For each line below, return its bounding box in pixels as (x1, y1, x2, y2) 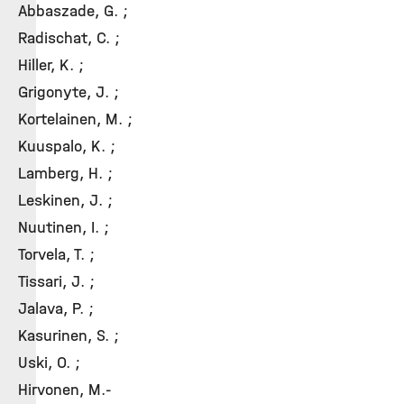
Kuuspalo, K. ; (18, 137, 115, 156)
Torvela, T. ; (18, 245, 95, 264)
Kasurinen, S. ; (18, 326, 119, 345)
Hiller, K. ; (18, 56, 84, 75)
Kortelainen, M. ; (18, 110, 133, 129)
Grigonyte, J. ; (18, 83, 119, 102)
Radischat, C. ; (18, 29, 120, 48)
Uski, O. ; (18, 353, 80, 372)
